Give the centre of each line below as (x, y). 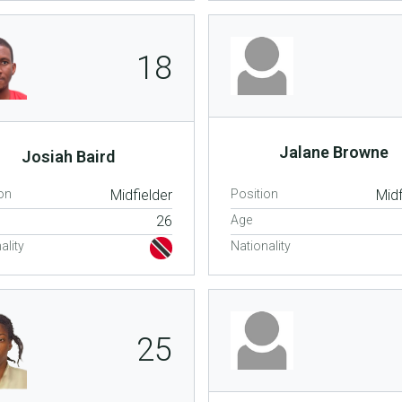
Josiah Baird (68, 156)
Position (254, 193)
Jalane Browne (334, 152)
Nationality (260, 245)
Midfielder (141, 195)
